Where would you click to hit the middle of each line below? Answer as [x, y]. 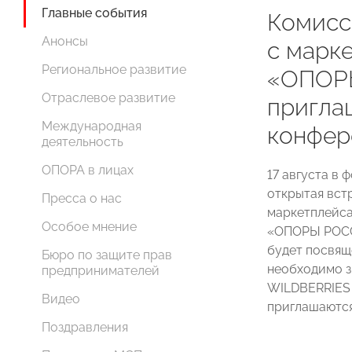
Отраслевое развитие [108, 98]
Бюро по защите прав [107, 255]
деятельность [82, 142]
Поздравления [85, 328]
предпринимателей [101, 271]
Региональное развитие [114, 70]
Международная [92, 126]
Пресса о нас [82, 199]
